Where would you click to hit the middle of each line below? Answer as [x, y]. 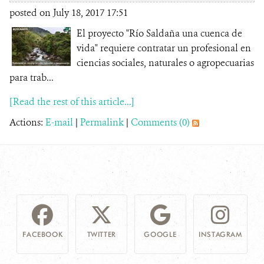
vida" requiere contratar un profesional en [164, 48]
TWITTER [101, 234]
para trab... [32, 77]
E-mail [59, 122]
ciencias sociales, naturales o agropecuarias [165, 63]
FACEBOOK [43, 234]
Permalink [102, 122]
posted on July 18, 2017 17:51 [69, 13]
